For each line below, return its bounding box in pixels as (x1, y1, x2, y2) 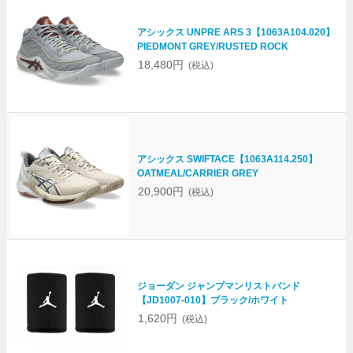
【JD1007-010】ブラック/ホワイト (136, 295, 288, 306)
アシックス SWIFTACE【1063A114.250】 (136, 154, 318, 165)
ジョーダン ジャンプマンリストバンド (136, 281, 300, 292)
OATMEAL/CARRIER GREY (136, 169, 258, 179)
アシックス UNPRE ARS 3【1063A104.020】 (136, 28, 335, 38)
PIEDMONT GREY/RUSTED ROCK (136, 42, 288, 52)
